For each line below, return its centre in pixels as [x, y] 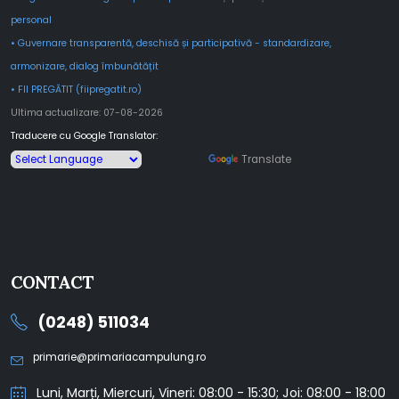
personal [31, 20]
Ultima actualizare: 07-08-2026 [87, 113]
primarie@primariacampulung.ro [119, 357]
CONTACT [53, 282]
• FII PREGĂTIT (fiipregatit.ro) [76, 90]
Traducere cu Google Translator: [84, 136]
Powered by [175, 159]
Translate [266, 159]
